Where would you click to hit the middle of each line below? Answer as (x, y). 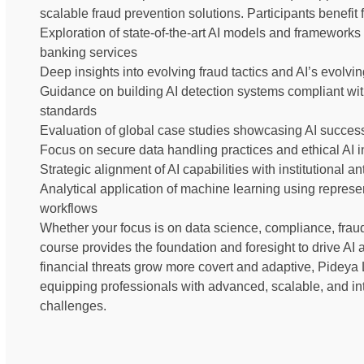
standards (68, 110)
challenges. (73, 305)
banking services (89, 52)
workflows (69, 208)
